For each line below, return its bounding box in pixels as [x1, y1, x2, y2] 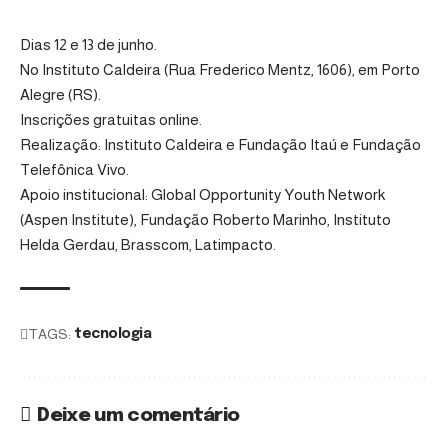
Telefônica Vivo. [20, 160, 129, 178]
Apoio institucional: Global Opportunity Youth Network [20, 185, 385, 203]
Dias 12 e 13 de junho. [20, 35, 157, 53]
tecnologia [74, 326, 152, 341]
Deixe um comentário [37, 405, 240, 425]
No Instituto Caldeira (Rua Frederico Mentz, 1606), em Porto [20, 60, 420, 78]
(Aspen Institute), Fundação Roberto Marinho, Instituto [20, 210, 391, 228]
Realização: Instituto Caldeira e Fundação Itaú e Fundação [20, 135, 421, 153]
